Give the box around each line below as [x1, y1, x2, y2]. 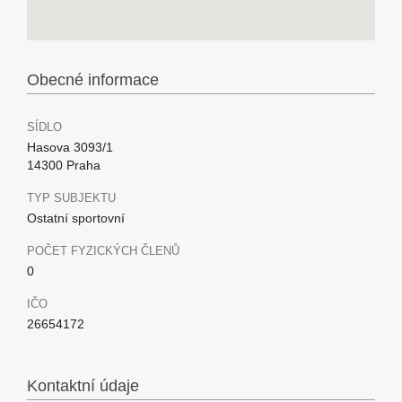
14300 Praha [27, 158, 100, 172]
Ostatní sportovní [27, 211, 125, 225]
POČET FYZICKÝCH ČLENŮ [27, 244, 179, 258]
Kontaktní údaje [27, 377, 139, 395]
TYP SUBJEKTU [27, 191, 116, 205]
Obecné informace [27, 71, 159, 89]
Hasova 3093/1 [27, 140, 113, 154]
